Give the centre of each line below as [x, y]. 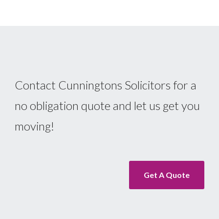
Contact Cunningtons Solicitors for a [106, 85]
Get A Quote [167, 175]
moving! [34, 126]
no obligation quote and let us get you [107, 105]
